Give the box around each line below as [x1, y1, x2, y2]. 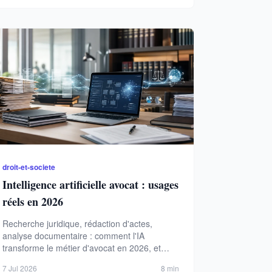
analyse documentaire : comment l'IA [2, 229, 144, 242]
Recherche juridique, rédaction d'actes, [2, 217, 152, 230]
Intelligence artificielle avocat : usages [2, 177, 178, 193]
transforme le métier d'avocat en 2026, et [2, 242, 161, 254]
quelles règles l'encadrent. [2, 254, 103, 267]
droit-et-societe [2, 161, 55, 173]
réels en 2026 [2, 194, 63, 210]
